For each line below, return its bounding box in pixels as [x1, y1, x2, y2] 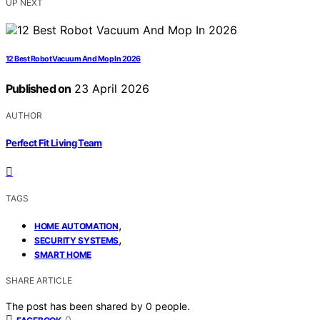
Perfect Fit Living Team [6, 136, 102, 149]
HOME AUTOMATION [34, 220, 119, 231]
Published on [6, 81, 71, 96]
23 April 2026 [71, 81, 150, 96]
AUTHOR [6, 110, 42, 121]
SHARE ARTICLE [6, 274, 72, 286]
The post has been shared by [6, 299, 146, 312]
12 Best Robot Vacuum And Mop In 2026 [6, 54, 141, 64]
